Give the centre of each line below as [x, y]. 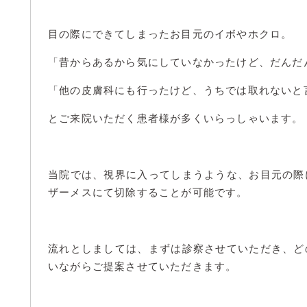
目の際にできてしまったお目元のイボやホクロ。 [170, 34]
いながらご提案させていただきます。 [143, 267]
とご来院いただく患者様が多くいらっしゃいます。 [176, 119]
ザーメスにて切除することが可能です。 [148, 193]
